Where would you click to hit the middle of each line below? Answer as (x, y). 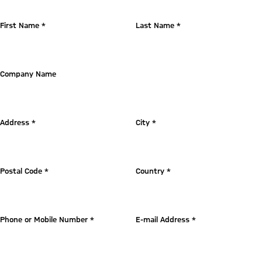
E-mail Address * (166, 219)
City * (146, 122)
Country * (153, 171)
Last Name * (158, 25)
